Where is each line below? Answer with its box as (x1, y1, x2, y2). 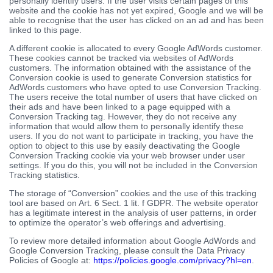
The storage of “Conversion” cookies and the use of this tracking (9, 188, 257, 199)
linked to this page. (9, 25, 82, 35)
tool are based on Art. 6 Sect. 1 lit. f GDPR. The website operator (9, 198, 258, 208)
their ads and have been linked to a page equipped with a (9, 102, 230, 112)
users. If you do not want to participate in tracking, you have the (9, 131, 253, 141)
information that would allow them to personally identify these (9, 121, 244, 132)
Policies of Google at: (9, 255, 93, 266)
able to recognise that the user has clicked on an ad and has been (9, 15, 264, 26)
